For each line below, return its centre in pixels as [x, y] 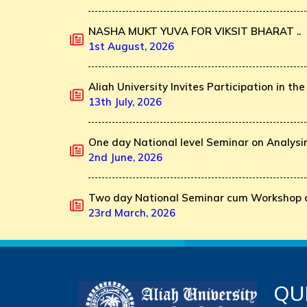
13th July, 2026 [125, 102]
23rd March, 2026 [132, 213]
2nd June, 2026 [125, 158]
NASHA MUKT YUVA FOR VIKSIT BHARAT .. [194, 32]
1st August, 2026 [131, 47]
